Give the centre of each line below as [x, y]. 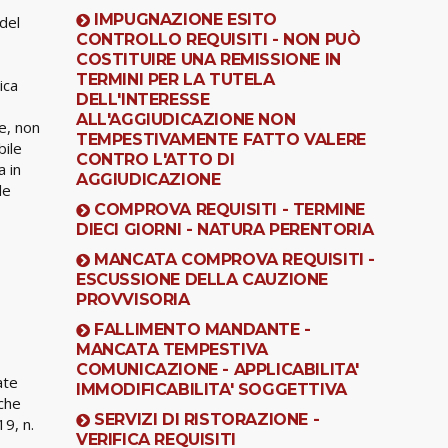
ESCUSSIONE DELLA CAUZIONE [202, 279]
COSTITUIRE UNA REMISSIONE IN [208, 59]
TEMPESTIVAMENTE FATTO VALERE [221, 139]
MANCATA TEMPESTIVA [172, 349]
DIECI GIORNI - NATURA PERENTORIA [225, 229]
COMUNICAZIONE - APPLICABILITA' [218, 369]
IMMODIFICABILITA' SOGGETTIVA [211, 389]
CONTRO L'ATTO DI [155, 159]
